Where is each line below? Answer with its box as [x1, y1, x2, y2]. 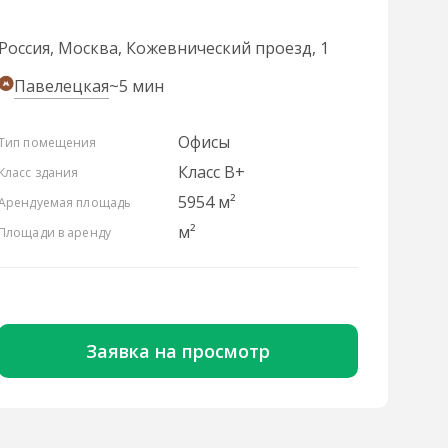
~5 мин [109, 75, 164, 97]
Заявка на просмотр [86, 338, 270, 363]
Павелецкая [14, 75, 109, 97]
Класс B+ [178, 161, 245, 183]
